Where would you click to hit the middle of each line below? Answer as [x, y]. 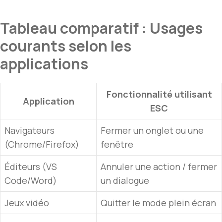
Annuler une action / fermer [159, 167]
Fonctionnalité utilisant [159, 94]
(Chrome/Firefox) [42, 144]
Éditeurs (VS [31, 167]
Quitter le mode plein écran [158, 203]
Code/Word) [31, 181]
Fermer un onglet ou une [152, 131]
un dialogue [125, 181]
